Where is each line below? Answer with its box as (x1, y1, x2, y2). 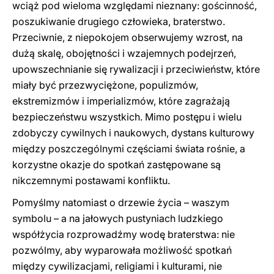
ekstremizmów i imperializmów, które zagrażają (12, 95, 230, 107)
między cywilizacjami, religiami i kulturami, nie (12, 260, 222, 272)
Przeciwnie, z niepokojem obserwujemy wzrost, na (12, 31, 243, 43)
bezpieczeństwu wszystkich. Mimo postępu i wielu (12, 111, 242, 123)
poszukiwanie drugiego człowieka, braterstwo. (12, 15, 225, 28)
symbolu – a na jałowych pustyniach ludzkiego (12, 212, 223, 224)
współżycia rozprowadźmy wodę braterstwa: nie (12, 228, 235, 240)
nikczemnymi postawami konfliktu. (12, 174, 170, 187)
